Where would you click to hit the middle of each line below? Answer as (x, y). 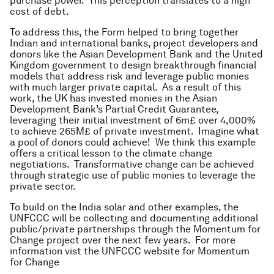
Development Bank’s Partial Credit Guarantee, (114, 109)
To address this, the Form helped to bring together (124, 32)
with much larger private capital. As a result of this (125, 87)
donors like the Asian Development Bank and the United (136, 54)
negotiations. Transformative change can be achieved (132, 164)
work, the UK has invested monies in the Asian (113, 98)
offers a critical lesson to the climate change (111, 153)
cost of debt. (39, 11)
